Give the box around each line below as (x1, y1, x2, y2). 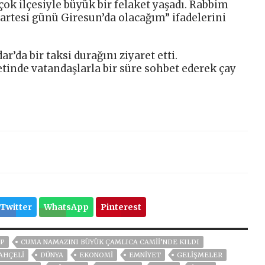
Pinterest (100, 202, 141, 213)
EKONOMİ (79, 251, 113, 260)
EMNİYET (129, 251, 161, 260)
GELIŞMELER (177, 251, 222, 260)
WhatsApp (43, 202, 89, 213)
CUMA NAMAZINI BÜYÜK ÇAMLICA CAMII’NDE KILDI (21, 238, 199, 247)
